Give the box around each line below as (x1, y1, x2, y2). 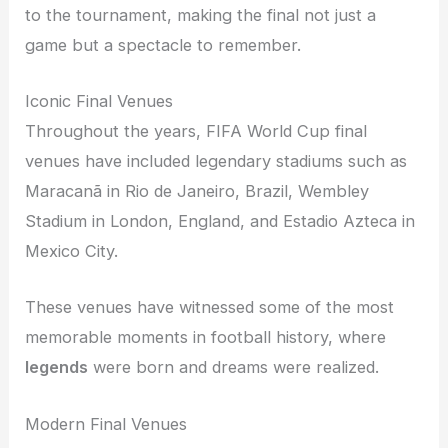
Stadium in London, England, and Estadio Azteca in (25, 211, 416, 232)
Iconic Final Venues (25, 91, 174, 112)
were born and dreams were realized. (88, 357, 380, 378)
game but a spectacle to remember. (25, 34, 302, 55)
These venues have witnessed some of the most (25, 297, 395, 318)
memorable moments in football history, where (25, 327, 387, 348)
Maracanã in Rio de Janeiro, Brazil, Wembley (25, 181, 370, 202)
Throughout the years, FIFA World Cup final (25, 121, 368, 142)
